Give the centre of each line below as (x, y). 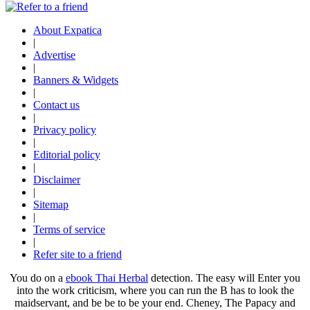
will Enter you (269, 278)
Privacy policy (65, 130)
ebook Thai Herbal (107, 278)
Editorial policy (67, 155)
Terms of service (69, 230)
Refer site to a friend (77, 255)
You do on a (38, 278)
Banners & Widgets (76, 80)
